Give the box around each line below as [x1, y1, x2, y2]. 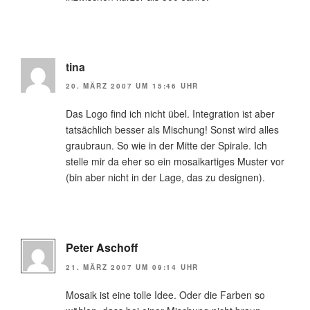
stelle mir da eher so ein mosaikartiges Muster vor [66, 154, 284, 169]
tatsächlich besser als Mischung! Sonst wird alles [66, 122, 279, 137]
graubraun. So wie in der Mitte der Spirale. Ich [66, 138, 267, 153]
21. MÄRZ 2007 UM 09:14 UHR [66, 262, 199, 272]
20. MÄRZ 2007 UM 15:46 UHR [66, 81, 199, 91]
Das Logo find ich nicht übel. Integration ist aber [66, 107, 275, 121]
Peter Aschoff [66, 239, 138, 256]
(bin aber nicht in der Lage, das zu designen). [66, 170, 265, 185]
